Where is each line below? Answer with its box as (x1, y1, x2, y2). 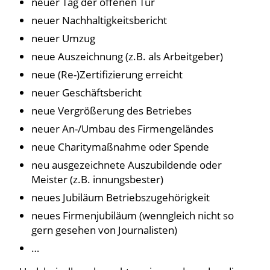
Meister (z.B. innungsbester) (31, 172, 163, 187)
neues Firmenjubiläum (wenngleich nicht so (31, 209, 234, 223)
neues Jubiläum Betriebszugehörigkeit (31, 190, 210, 205)
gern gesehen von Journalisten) (31, 223, 177, 237)
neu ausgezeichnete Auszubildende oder (31, 158, 222, 172)
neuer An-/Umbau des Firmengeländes (31, 122, 213, 136)
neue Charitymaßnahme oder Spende (31, 140, 209, 154)
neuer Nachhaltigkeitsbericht (31, 13, 167, 28)
